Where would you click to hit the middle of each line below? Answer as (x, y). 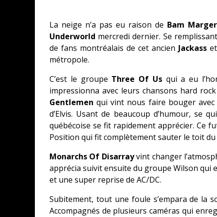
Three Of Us (137, 79)
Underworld (72, 36)
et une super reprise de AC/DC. (105, 180)
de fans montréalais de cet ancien (114, 48)
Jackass (194, 48)
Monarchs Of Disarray (92, 156)
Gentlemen (71, 102)
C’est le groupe (81, 79)
